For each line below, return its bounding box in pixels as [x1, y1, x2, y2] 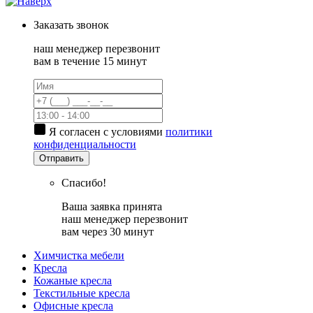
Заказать [34, 18, 73, 31]
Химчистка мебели [34, 249, 124, 261]
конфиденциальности [34, 138, 136, 150]
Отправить [39, 152, 84, 163]
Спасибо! [61, 176, 106, 189]
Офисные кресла [34, 299, 113, 312]
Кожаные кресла [34, 274, 112, 286]
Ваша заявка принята [61, 200, 162, 212]
